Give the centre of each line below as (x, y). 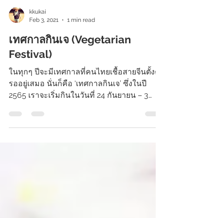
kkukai (38, 31)
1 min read (81, 39)
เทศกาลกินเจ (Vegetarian (70, 59)
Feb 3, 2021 (44, 39)
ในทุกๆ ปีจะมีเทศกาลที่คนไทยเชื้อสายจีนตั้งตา (86, 91)
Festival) (30, 73)
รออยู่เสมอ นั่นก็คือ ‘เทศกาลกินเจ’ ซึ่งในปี (78, 103)
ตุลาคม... (23, 126)
